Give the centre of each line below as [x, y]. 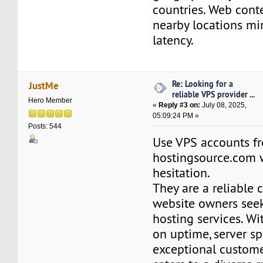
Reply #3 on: [180, 105]
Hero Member [50, 101]
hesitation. [182, 173]
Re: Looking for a [203, 83]
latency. [173, 41]
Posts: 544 [45, 127]
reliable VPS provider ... [214, 94]
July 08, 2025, [224, 105]
